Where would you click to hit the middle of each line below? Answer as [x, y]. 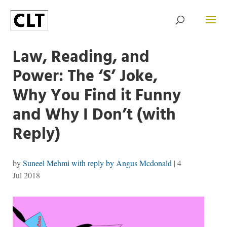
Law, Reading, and [81, 58]
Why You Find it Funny [97, 96]
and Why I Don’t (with [94, 115]
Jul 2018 [26, 175]
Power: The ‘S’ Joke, [85, 77]
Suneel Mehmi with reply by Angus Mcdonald [97, 163]
